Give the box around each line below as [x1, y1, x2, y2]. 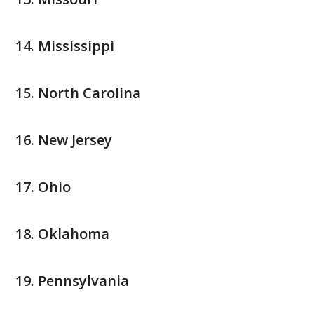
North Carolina [38, 83, 141, 103]
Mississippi [38, 36, 114, 56]
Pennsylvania [38, 271, 129, 291]
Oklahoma [38, 224, 109, 244]
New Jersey [38, 130, 112, 150]
